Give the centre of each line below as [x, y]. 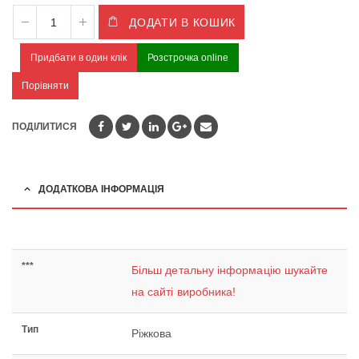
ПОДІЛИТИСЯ [44, 127]
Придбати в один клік [78, 58]
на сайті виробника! [184, 292]
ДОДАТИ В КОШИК [183, 22]
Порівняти [45, 86]
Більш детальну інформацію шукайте [230, 270]
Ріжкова [152, 334]
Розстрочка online [188, 58]
